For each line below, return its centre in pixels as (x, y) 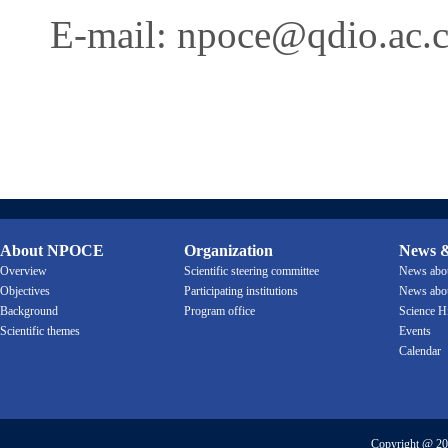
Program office (219, 311)
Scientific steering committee (251, 271)
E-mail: (113, 35)
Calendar (420, 351)
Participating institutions (241, 291)
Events (415, 331)
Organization (228, 251)
